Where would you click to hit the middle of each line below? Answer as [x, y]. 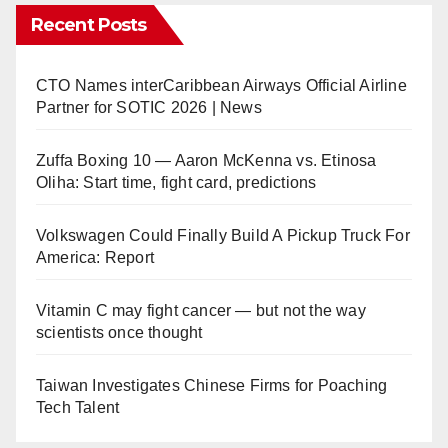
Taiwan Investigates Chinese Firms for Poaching [212, 385]
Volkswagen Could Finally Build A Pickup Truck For [223, 235]
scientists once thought [119, 332]
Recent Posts [89, 24]
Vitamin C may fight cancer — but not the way [201, 310]
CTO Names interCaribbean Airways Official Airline [221, 85]
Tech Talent [78, 407]
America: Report [95, 257]
